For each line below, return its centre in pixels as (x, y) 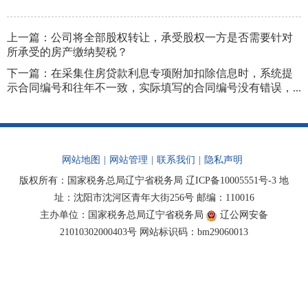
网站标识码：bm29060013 (192, 232)
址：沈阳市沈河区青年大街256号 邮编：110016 (154, 197)
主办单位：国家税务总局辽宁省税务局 (123, 214)
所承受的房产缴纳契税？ (67, 52)
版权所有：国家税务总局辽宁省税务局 (102, 180)
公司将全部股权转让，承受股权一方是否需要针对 (172, 37)
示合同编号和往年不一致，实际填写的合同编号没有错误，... (154, 87)
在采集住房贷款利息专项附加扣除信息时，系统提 (172, 73)
